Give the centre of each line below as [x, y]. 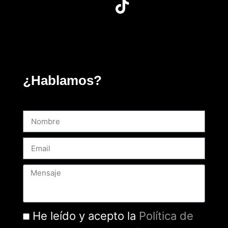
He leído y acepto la [85, 216]
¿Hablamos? [62, 80]
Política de [166, 216]
